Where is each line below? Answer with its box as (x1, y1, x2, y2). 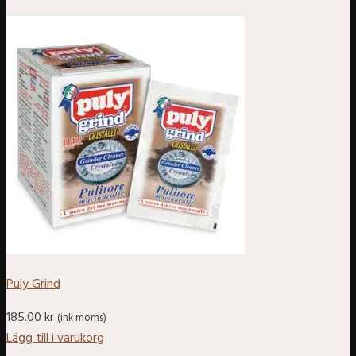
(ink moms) (57, 310, 106, 327)
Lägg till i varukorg (6, 328, 104, 350)
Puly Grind (6, 274, 60, 296)
